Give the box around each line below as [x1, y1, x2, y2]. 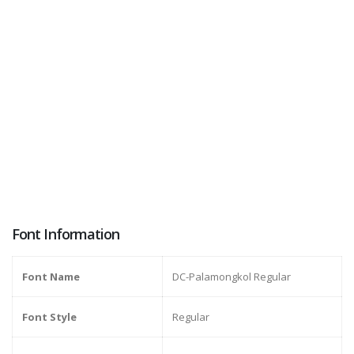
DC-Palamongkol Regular [172, 269, 291, 284]
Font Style [22, 310, 77, 325]
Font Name [22, 269, 80, 284]
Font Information [12, 224, 120, 244]
